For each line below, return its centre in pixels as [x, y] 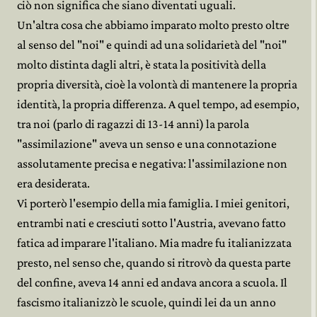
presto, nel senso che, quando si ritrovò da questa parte [154, 263]
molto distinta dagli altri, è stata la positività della [142, 64]
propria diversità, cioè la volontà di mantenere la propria [157, 84]
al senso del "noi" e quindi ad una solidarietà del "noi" [152, 45]
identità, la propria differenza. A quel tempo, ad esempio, [158, 104]
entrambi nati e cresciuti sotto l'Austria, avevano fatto [151, 223]
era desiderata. [53, 183]
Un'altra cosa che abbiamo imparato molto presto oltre [153, 25]
